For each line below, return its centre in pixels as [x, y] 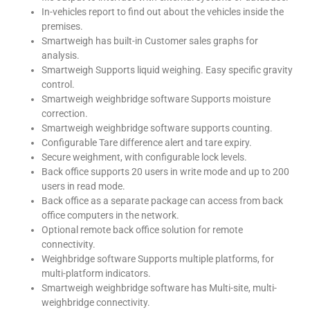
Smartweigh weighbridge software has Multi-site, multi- [159, 288]
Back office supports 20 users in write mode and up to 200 [165, 171]
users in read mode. [83, 186]
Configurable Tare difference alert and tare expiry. [147, 142]
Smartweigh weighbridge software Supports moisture [156, 99]
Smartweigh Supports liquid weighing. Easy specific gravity [167, 70]
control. [58, 84]
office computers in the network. [110, 215]
